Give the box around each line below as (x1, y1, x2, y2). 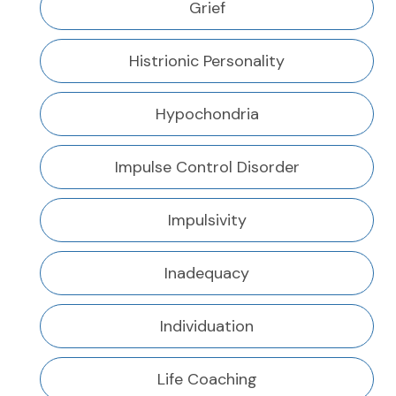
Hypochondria (155, 103, 259, 126)
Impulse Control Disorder (114, 156, 300, 179)
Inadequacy (164, 263, 249, 285)
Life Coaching (156, 369, 257, 391)
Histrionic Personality (129, 50, 285, 72)
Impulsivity (167, 209, 247, 232)
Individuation (160, 316, 254, 338)
